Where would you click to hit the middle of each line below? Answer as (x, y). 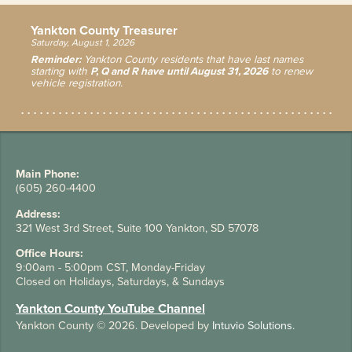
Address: (38, 214)
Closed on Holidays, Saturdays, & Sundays (120, 281)
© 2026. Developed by (153, 326)
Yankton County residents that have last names (192, 60)
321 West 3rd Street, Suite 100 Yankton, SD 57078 (137, 228)
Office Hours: (49, 253)
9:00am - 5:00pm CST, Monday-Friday (110, 267)
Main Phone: (48, 174)
